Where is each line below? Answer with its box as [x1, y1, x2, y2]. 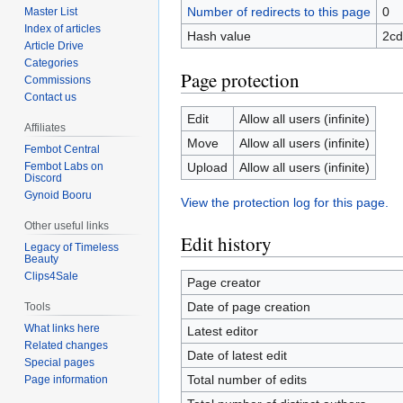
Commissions [24, 74, 92, 87]
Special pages [24, 355, 95, 369]
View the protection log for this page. [181, 195, 389, 210]
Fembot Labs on [24, 160, 104, 174]
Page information [24, 372, 109, 386]
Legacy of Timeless [24, 240, 120, 254]
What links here [24, 321, 101, 335]
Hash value [186, 29, 251, 43]
